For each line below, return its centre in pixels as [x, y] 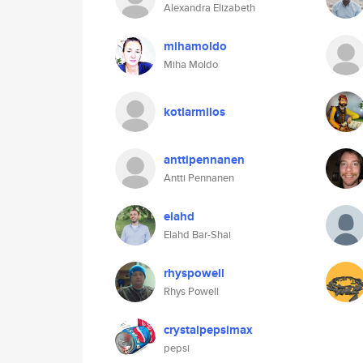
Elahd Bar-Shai [197, 235]
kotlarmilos [194, 112]
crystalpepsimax [208, 330]
